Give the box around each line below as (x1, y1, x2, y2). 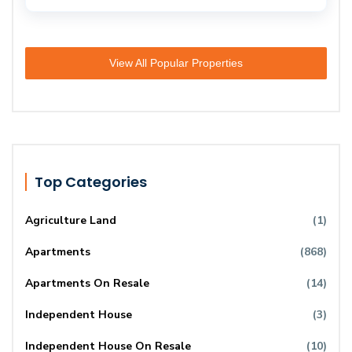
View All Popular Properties (109, 56, 243, 69)
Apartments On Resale (25, 275, 149, 291)
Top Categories (35, 171, 147, 192)
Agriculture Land (25, 212, 116, 228)
